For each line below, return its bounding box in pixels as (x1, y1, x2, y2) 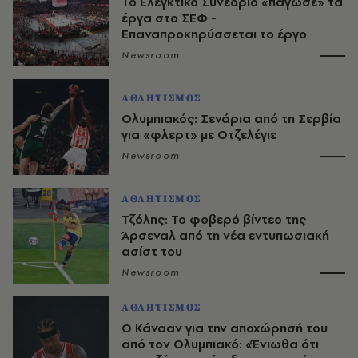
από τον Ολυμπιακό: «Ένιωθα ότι (121, 336, 319, 353)
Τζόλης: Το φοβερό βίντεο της (121, 211, 306, 229)
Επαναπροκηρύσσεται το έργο (121, 26, 307, 43)
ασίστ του (121, 243, 182, 261)
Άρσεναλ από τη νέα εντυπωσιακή (121, 227, 329, 245)
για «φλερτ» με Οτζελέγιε (121, 126, 276, 144)
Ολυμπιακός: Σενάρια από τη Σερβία (121, 110, 341, 128)
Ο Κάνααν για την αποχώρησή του (121, 320, 328, 337)
